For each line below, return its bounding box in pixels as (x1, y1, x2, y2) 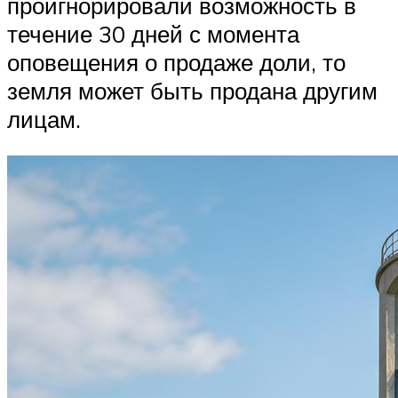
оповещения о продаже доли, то (7, 47, 346, 76)
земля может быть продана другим (7, 76, 378, 105)
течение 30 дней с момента (7, 19, 299, 48)
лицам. (7, 104, 81, 133)
